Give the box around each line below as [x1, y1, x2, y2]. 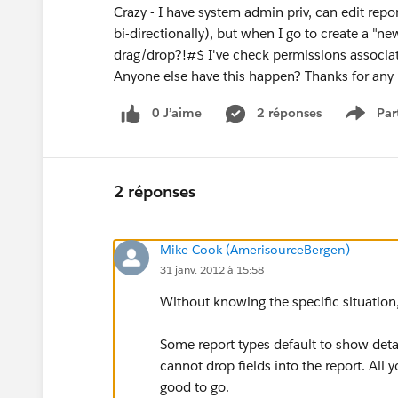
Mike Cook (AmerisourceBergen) [160, 241, 350, 258]
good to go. [160, 378, 229, 395]
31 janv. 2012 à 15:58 [160, 261, 264, 277]
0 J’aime [152, 105, 202, 121]
